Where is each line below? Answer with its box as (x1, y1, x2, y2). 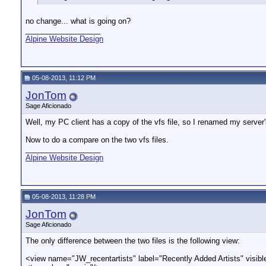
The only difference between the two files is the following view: (26, 236, 240, 245)
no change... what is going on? (26, 17, 131, 26)
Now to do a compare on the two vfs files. (26, 135, 169, 144)
